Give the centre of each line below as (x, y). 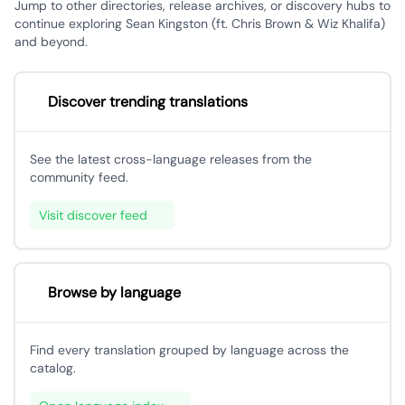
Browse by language (114, 292)
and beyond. (51, 42)
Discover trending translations (148, 102)
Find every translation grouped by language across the (189, 350)
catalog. (53, 368)
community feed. (79, 177)
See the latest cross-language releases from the (171, 159)
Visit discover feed (93, 215)
